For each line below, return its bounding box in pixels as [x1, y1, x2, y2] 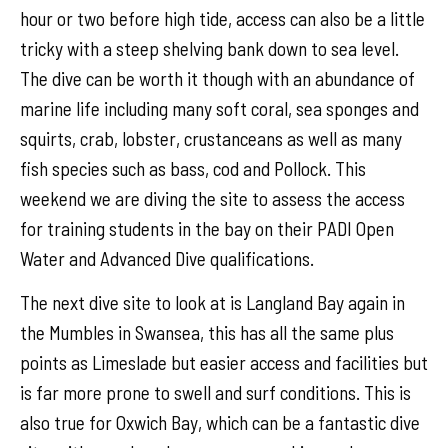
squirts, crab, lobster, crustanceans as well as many [20, 127, 402, 151]
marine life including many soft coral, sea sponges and [20, 97, 419, 121]
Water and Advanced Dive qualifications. [20, 247, 314, 271]
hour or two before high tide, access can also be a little [20, 7, 425, 31]
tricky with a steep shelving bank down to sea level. [20, 37, 399, 61]
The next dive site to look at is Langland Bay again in [20, 290, 405, 314]
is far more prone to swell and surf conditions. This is [20, 380, 411, 404]
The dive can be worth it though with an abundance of [20, 67, 415, 91]
